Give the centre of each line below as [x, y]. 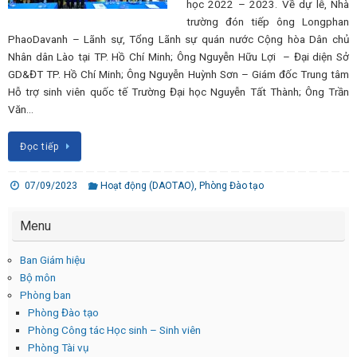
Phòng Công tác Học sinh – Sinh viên [114, 330]
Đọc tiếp [39, 146]
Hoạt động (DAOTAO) [148, 185]
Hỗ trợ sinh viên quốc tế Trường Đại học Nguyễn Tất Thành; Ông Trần [178, 92]
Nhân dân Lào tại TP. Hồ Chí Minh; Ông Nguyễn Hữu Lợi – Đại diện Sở [178, 57]
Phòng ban [45, 294]
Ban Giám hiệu [53, 259]
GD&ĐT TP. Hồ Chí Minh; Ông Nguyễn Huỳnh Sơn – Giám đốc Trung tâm [178, 75]
